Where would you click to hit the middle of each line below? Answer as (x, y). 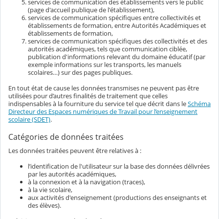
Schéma (199, 103)
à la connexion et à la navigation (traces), (87, 182)
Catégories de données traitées (66, 137)
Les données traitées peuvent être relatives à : (75, 150)
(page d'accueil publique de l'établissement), (91, 10)
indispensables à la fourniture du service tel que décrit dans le (98, 103)
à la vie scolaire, (50, 189)
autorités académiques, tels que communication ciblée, (108, 49)
